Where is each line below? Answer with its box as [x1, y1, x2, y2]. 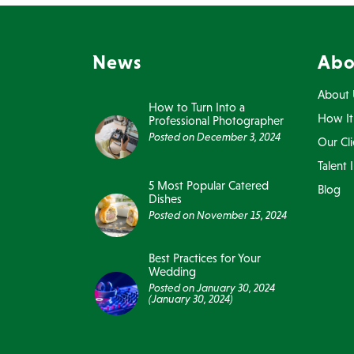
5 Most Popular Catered [149, 178, 269, 192]
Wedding [149, 265, 197, 279]
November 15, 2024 [197, 208, 288, 221]
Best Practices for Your [149, 251, 262, 265]
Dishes [149, 191, 183, 205]
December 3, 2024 [197, 130, 281, 143]
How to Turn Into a [149, 100, 246, 114]
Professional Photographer [149, 113, 284, 127]
